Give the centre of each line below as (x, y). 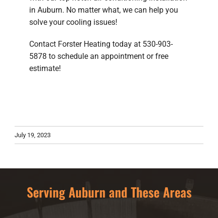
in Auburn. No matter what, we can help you (104, 10)
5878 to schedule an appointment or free (99, 56)
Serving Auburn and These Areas (109, 192)
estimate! (45, 69)
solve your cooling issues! (73, 22)
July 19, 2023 (33, 135)
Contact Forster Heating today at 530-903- (101, 44)
